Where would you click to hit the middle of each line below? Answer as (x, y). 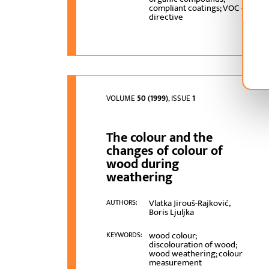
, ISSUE (180, 99)
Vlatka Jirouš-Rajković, (189, 204)
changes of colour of (165, 151)
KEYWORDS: (125, 235)
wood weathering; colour (195, 254)
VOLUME (122, 99)
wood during (143, 165)
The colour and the (160, 138)
